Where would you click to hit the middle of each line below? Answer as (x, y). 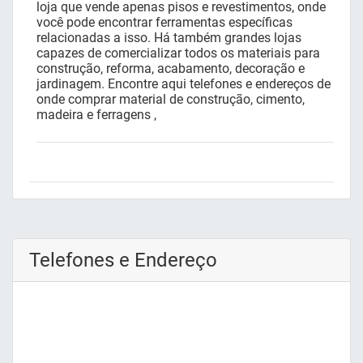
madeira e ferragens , (96, 115)
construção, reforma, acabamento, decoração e (171, 69)
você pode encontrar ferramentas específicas (164, 23)
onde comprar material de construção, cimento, (171, 100)
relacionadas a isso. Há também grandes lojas (169, 38)
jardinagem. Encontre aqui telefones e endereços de (184, 84)
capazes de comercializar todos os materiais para (178, 53)
